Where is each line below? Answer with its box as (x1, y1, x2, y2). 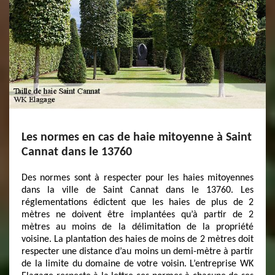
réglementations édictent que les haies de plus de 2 (21, 198, 254, 207)
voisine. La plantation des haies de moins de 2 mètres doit (21, 234, 254, 244)
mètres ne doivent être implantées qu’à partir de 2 (21, 210, 254, 220)
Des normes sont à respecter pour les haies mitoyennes (21, 173, 254, 183)
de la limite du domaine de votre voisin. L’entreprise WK (21, 259, 254, 269)
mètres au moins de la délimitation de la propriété (21, 222, 254, 232)
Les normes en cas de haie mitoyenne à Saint (21, 131, 252, 144)
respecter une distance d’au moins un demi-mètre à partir (21, 247, 254, 257)
